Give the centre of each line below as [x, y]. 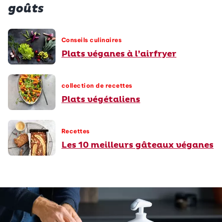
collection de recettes [97, 86]
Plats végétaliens [101, 100]
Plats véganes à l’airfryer [119, 54]
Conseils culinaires [92, 40]
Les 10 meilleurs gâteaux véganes [138, 145]
